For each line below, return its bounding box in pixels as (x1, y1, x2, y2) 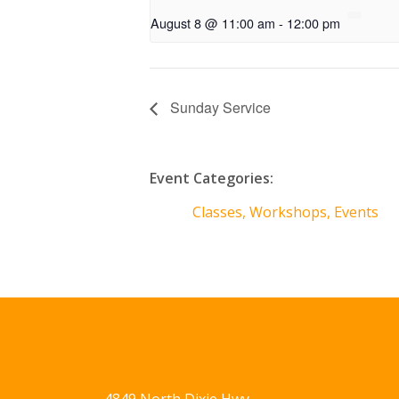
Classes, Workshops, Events (192, 201, 379, 222)
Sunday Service (167, 97, 271, 118)
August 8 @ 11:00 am (151, 13, 275, 33)
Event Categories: (150, 167, 273, 188)
